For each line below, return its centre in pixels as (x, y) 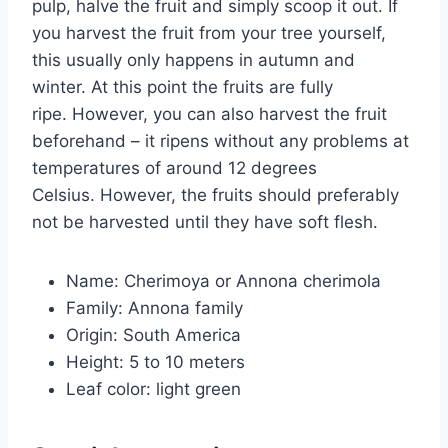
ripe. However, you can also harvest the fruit (209, 113)
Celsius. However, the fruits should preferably (215, 194)
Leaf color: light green (153, 388)
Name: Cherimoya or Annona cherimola (223, 280)
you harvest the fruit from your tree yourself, (209, 32)
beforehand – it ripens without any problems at (220, 140)
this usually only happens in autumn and (193, 59)
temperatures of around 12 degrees (174, 167)
